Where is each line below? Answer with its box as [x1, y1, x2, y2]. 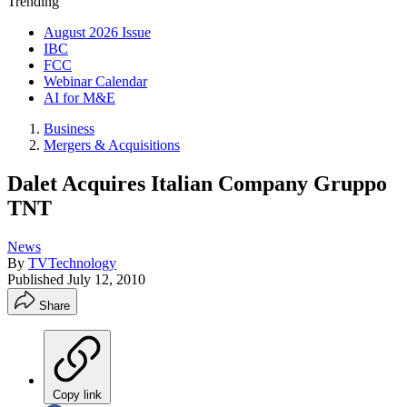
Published [7, 271, 67, 287]
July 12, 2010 [67, 271, 145, 287]
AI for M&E [44, 90, 115, 105]
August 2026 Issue [44, 25, 151, 40]
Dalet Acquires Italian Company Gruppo [7, 171, 387, 195]
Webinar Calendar [44, 74, 147, 89]
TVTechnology [28, 254, 116, 271]
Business [44, 121, 94, 136]
